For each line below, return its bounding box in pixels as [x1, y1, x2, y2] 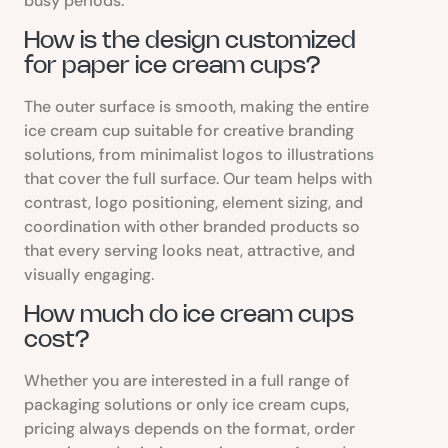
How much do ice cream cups [24, 303, 354, 327]
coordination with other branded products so [24, 215, 360, 237]
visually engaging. [24, 263, 154, 285]
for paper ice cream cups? [24, 54, 321, 78]
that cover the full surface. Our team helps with [24, 167, 372, 189]
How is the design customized [24, 29, 356, 53]
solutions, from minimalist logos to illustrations [24, 143, 374, 165]
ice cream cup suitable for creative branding [24, 119, 354, 141]
